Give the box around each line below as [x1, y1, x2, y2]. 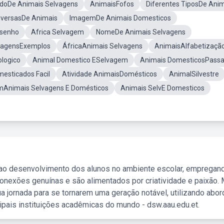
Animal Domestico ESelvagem [32, 56, 128, 64]
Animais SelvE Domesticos [120, 84, 204, 92]
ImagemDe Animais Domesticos [69, 14, 171, 22]
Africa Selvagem [31, 28, 84, 36]
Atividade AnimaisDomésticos [62, 70, 157, 78]
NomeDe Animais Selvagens [96, 28, 185, 36]
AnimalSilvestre [169, 70, 219, 78]
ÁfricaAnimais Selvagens [62, 42, 142, 50]
